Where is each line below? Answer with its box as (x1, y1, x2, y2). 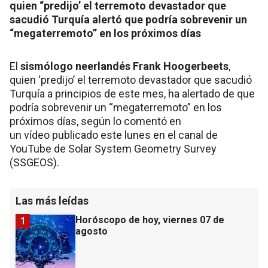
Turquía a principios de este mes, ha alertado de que (10, 87, 255, 100)
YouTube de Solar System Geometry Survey (10, 142, 217, 156)
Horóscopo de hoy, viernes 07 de (75, 214, 224, 226)
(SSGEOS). (10, 156, 59, 169)
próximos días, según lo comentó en (10, 115, 181, 128)
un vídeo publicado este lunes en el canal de (10, 129, 218, 142)
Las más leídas (16, 194, 89, 208)
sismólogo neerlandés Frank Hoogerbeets (20, 60, 229, 73)
